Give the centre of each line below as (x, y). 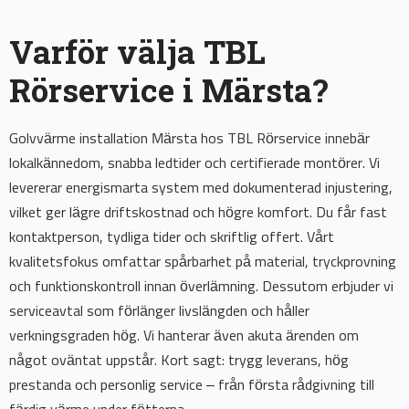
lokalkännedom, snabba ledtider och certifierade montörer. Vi (194, 164)
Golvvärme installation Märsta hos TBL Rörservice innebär (189, 139)
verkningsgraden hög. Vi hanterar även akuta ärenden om (184, 336)
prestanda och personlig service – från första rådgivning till (192, 386)
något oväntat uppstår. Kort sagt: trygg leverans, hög (179, 361)
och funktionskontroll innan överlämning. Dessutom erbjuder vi (201, 287)
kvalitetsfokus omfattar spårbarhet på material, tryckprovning (203, 262)
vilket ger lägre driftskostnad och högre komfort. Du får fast (198, 213)
